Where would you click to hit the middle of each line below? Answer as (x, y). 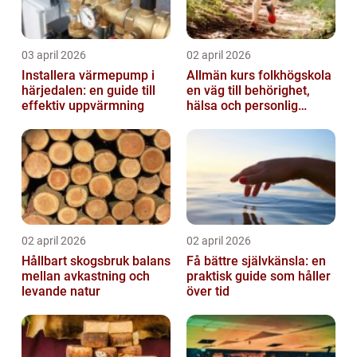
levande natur (61, 291)
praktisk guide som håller (259, 276)
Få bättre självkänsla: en (256, 261)
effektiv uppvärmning (83, 105)
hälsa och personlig (242, 105)
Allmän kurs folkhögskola (259, 75)
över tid (208, 291)
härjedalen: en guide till (88, 90)
